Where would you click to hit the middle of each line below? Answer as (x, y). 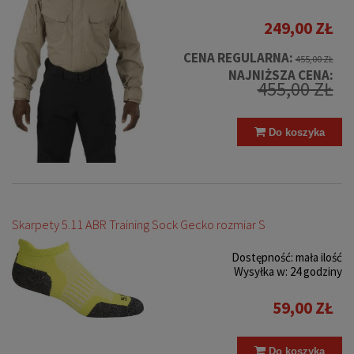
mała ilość (319, 258)
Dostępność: (262, 258)
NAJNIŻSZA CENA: (281, 75)
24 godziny (316, 272)
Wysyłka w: (261, 272)
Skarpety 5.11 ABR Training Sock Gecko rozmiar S (139, 225)
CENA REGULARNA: (239, 58)
